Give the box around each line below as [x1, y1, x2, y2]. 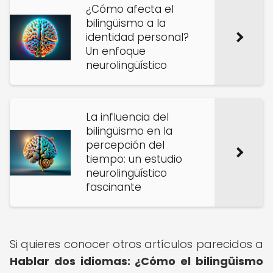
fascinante [86, 180, 141, 194]
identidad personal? [86, 30, 189, 44]
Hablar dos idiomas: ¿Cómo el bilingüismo [10, 253, 263, 269]
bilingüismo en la [86, 124, 172, 138]
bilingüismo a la [86, 16, 166, 30]
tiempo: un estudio [86, 152, 182, 166]
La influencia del [86, 110, 169, 124]
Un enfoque [86, 44, 146, 58]
